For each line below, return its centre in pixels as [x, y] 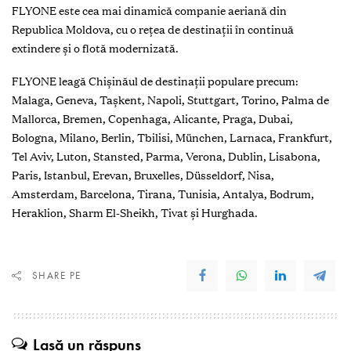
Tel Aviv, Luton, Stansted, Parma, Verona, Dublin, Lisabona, [166, 156]
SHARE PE [57, 275]
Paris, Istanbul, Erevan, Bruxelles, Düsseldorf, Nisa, [143, 175]
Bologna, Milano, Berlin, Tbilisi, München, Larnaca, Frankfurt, [172, 138]
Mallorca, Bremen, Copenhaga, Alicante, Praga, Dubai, [152, 119]
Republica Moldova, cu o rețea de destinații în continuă [153, 29]
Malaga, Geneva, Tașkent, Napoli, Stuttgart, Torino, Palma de [170, 100]
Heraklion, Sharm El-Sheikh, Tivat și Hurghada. [135, 213]
